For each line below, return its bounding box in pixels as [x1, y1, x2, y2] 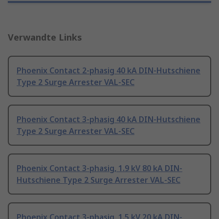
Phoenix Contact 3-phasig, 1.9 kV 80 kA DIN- [17, 163, 182, 174]
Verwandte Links [8, 31, 82, 44]
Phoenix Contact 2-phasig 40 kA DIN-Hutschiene [17, 65, 200, 76]
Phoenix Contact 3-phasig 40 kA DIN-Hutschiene [17, 114, 200, 125]
